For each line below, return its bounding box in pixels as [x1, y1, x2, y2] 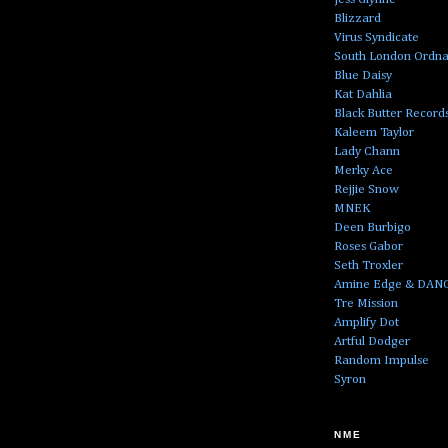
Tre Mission [334, 296, 398, 310]
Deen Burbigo [334, 220, 411, 234]
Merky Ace [334, 163, 393, 177]
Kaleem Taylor [334, 125, 414, 139]
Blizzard [334, 11, 381, 25]
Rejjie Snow [334, 182, 399, 196]
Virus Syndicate [334, 30, 419, 44]
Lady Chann [334, 144, 400, 158]
